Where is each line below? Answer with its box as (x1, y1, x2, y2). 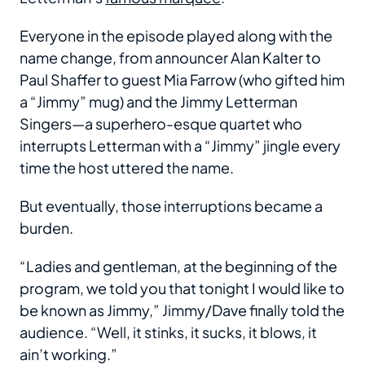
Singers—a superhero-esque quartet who (20, 114, 302, 133)
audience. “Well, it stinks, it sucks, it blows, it (20, 323, 317, 341)
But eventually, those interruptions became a (20, 196, 323, 215)
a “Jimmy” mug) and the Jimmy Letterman (20, 92, 297, 111)
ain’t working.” (20, 345, 117, 363)
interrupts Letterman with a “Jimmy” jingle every (20, 136, 341, 155)
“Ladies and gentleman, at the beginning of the (20, 257, 337, 275)
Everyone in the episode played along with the (20, 26, 332, 45)
